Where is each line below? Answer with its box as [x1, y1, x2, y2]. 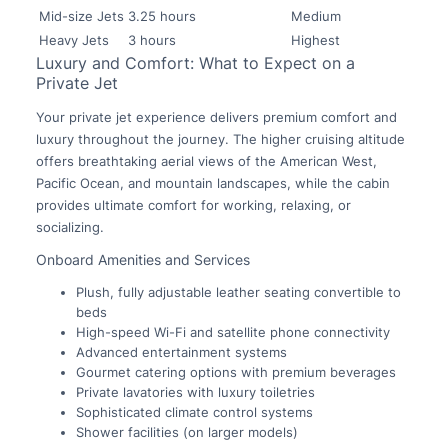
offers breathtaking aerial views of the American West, [35, 152, 377, 169]
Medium [290, 7, 341, 24]
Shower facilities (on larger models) [75, 423, 298, 440]
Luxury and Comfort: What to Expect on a [35, 52, 355, 73]
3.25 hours [127, 7, 196, 24]
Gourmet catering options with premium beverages [75, 363, 396, 380]
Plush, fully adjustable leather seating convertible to [75, 283, 401, 300]
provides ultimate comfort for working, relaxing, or [35, 196, 351, 213]
